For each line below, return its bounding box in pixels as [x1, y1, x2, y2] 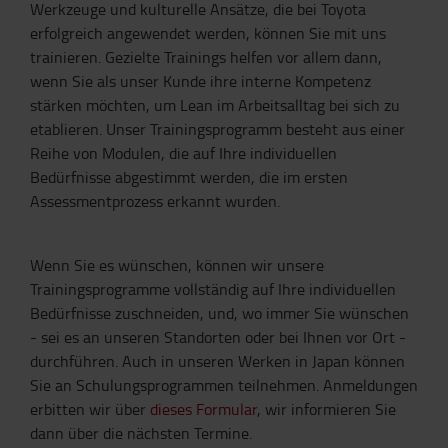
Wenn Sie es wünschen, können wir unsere [30, 254, 324, 276]
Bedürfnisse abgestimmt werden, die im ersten [30, 166, 348, 188]
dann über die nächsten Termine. [30, 422, 252, 444]
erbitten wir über [30, 398, 150, 420]
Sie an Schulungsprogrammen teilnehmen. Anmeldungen [30, 374, 418, 396]
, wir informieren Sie [257, 398, 396, 420]
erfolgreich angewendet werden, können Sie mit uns [30, 22, 386, 44]
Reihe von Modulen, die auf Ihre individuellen [30, 142, 337, 164]
